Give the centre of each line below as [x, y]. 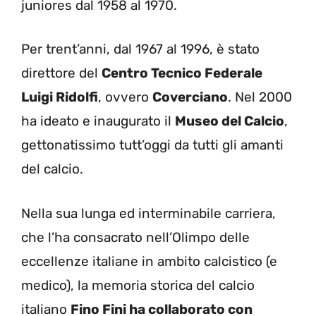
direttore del [61, 73]
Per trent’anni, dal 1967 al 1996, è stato [140, 49]
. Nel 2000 [260, 97]
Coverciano [190, 97]
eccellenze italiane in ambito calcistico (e [149, 261]
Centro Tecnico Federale [182, 73]
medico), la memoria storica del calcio [138, 285]
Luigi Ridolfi [60, 97]
